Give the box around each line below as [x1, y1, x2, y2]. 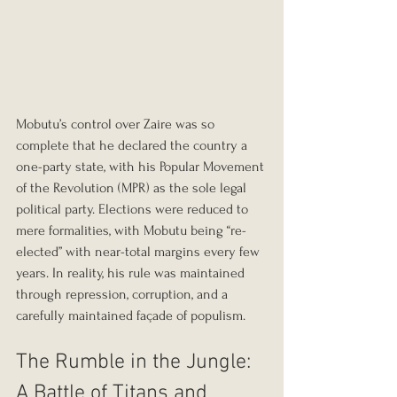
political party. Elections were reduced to [16, 201, 252, 218]
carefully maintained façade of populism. [16, 307, 245, 324]
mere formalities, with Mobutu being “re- [16, 222, 246, 239]
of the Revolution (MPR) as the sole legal [16, 180, 250, 197]
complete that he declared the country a [16, 137, 251, 154]
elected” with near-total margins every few [16, 244, 263, 261]
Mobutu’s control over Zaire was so [16, 116, 218, 133]
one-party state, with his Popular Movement [16, 159, 268, 175]
